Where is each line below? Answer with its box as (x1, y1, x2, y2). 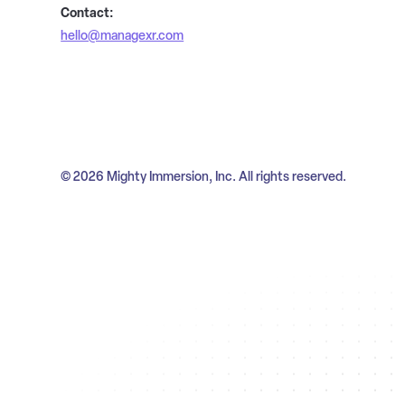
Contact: (61, 5, 115, 21)
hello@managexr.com (61, 27, 184, 43)
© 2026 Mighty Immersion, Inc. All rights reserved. (61, 169, 347, 184)
